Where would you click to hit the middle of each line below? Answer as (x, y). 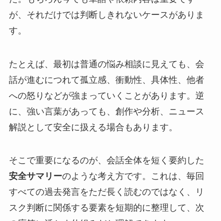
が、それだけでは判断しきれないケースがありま (106, 15)
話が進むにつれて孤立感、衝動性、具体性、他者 (106, 80)
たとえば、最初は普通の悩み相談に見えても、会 (106, 64)
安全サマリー (35, 176)
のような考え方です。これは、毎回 (133, 176)
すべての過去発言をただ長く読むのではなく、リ (106, 192)
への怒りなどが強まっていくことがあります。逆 (106, 95)
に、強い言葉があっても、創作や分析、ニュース (106, 111)
